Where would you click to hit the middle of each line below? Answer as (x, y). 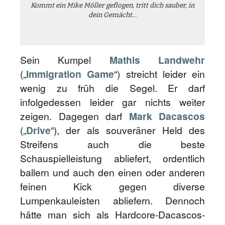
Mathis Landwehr (157, 60)
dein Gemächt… (113, 15)
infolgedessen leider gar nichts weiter (113, 102)
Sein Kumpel (65, 60)
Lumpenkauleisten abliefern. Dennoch (113, 200)
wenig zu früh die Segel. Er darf (113, 88)
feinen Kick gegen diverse (113, 186)
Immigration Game (70, 74)
